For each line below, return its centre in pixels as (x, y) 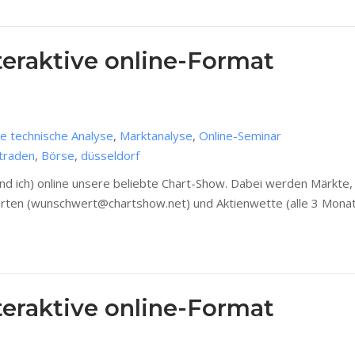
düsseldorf (110, 156)
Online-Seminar (240, 136)
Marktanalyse (156, 136)
